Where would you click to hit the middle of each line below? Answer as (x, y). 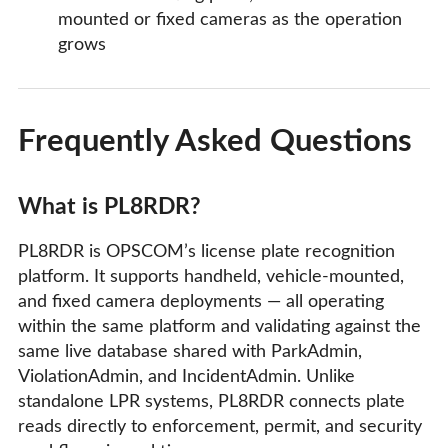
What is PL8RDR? (109, 207)
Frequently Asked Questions (215, 141)
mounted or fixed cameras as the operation (230, 20)
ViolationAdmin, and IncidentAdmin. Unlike (186, 377)
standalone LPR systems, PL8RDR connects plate (211, 402)
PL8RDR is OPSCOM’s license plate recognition (206, 252)
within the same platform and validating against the (219, 327)
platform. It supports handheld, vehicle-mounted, (211, 277)
